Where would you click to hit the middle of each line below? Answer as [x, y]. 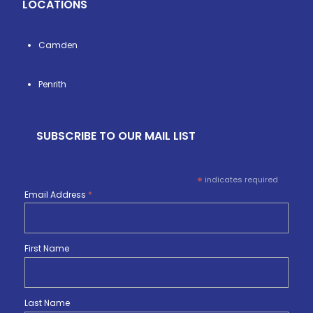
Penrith [52, 84]
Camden [58, 45]
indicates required [240, 180]
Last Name [47, 303]
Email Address [56, 195]
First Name [47, 249]
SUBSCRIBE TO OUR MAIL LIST [116, 136]
